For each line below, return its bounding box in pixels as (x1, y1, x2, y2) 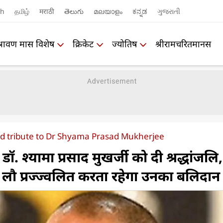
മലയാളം (94, 6, 122, 16)
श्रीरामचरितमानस (155, 37, 211, 50)
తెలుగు (64, 6, 84, 16)
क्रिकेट (73, 37, 94, 50)
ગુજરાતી (157, 6, 180, 16)
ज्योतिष (112, 37, 137, 50)
